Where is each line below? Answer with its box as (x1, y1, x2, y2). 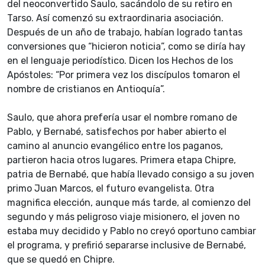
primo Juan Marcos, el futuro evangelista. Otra (7, 183, 214, 195)
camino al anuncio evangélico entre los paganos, (7, 140, 223, 152)
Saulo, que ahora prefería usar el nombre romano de (7, 112, 237, 124)
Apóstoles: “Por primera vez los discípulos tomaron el (7, 69, 240, 81)
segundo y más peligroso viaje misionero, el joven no (7, 211, 240, 223)
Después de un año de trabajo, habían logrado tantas (7, 27, 243, 38)
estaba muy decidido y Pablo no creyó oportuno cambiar (7, 225, 256, 237)
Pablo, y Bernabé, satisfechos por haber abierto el (7, 126, 227, 138)
